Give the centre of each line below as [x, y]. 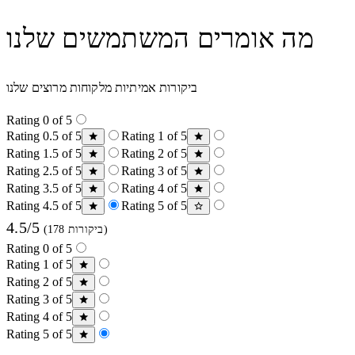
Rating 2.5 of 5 [44, 171]
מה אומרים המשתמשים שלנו [160, 39]
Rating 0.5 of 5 [44, 136]
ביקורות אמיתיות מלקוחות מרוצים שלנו [102, 88]
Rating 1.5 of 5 [44, 154]
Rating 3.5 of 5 [44, 189]
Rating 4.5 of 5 [44, 206]
